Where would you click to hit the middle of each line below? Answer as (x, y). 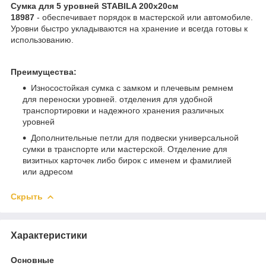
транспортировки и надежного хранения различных (123, 110)
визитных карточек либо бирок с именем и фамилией (127, 160)
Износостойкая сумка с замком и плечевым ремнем (132, 88)
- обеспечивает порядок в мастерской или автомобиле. (144, 17)
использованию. (42, 39)
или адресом (48, 171)
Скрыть (27, 196)
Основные (32, 260)
